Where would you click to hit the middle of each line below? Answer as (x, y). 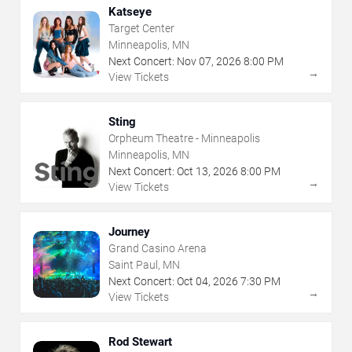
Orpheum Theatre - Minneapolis (184, 139)
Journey (129, 232)
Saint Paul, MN (144, 265)
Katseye (130, 12)
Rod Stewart (140, 342)
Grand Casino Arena (158, 249)
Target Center (141, 29)
